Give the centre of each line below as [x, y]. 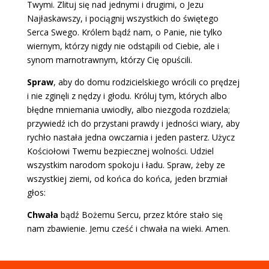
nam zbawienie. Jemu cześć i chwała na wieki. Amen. [128, 228]
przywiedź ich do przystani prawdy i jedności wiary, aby [133, 123]
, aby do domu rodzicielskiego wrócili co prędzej [146, 82]
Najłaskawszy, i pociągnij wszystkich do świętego [122, 18]
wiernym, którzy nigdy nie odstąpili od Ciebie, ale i [123, 46]
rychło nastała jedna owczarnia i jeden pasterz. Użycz [131, 137]
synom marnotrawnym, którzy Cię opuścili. [109, 60]
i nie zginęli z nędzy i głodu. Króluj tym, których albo [127, 96]
